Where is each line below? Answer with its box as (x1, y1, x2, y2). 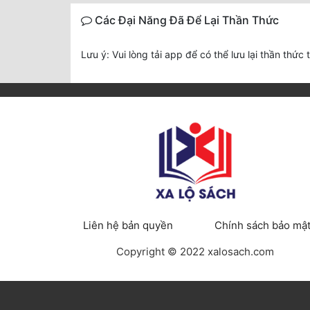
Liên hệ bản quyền (82, 219, 173, 232)
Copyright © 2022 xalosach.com (116, 245, 274, 259)
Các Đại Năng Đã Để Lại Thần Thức (92, 13, 279, 28)
